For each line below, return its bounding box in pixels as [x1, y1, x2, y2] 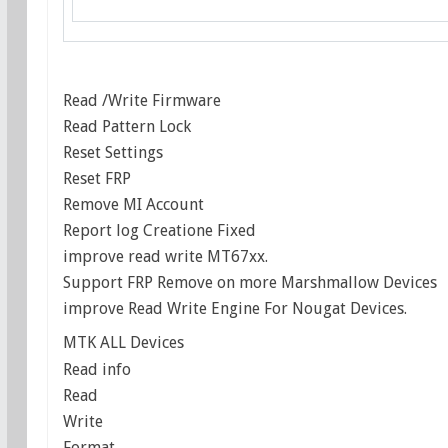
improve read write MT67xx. [62, 246, 268, 266]
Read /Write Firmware [62, 90, 221, 110]
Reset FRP [62, 168, 131, 188]
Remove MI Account [62, 194, 204, 214]
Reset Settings [62, 142, 163, 162]
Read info [62, 360, 131, 380]
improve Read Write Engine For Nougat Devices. [62, 298, 407, 318]
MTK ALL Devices [62, 333, 184, 353]
